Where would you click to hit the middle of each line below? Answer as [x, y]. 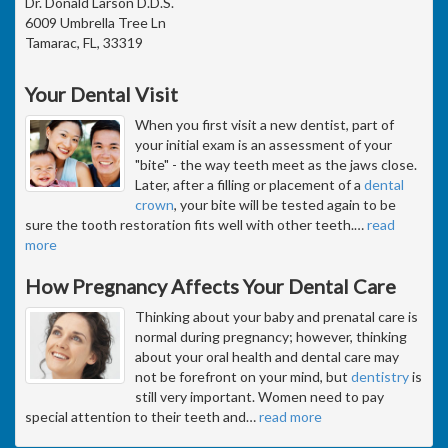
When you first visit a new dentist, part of [264, 124]
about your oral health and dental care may [267, 356]
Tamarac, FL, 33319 [84, 42]
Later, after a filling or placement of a [249, 184]
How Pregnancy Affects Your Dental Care [210, 285]
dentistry [380, 376]
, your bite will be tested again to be [285, 204]
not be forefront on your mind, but [243, 376]
